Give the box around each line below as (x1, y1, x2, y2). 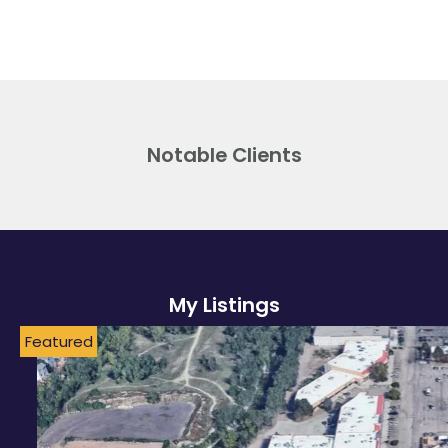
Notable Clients (146, 141, 302, 170)
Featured (24, 330, 93, 352)
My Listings (168, 291, 280, 320)
